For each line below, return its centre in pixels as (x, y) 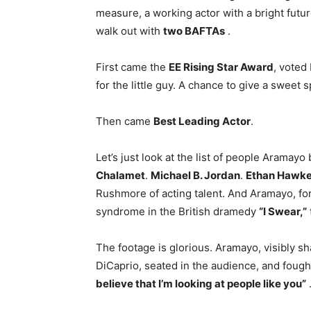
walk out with (129, 31)
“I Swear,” (283, 212)
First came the (132, 67)
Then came (125, 121)
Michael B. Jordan (195, 176)
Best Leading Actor (202, 121)
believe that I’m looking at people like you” (201, 284)
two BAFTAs (194, 31)
